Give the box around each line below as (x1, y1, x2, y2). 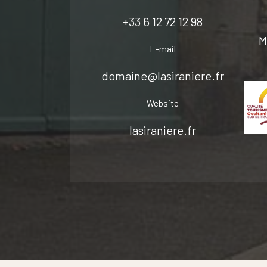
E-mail (150, 43, 176, 54)
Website (147, 97, 179, 108)
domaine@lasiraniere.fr (101, 68, 225, 83)
